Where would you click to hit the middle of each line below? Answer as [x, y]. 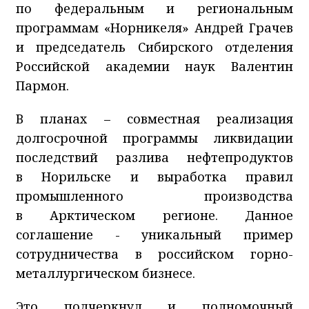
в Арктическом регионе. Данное [154, 215]
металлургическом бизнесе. [106, 273]
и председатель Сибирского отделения [154, 47]
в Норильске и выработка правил [154, 176]
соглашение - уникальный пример [154, 234]
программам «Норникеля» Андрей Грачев [154, 27]
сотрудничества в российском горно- [154, 253]
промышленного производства [154, 196]
